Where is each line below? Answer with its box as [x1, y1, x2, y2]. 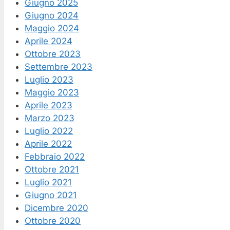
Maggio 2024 [25, 23, 79, 33]
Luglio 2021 [25, 177, 72, 187]
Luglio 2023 [25, 74, 73, 85]
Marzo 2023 [25, 112, 74, 123]
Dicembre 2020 [25, 202, 88, 213]
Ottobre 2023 [25, 48, 81, 59]
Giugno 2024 [25, 10, 79, 21]
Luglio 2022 [25, 125, 73, 136]
